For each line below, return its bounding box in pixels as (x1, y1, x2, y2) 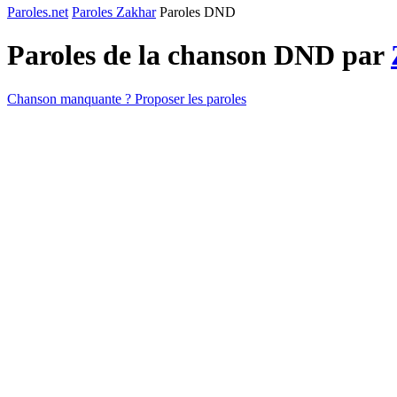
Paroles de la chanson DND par (7, 39, 391, 72)
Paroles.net (7, 4, 68, 19)
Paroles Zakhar (72, 4, 156, 19)
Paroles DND (160, 4, 236, 19)
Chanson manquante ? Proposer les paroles (7, 90, 246, 106)
